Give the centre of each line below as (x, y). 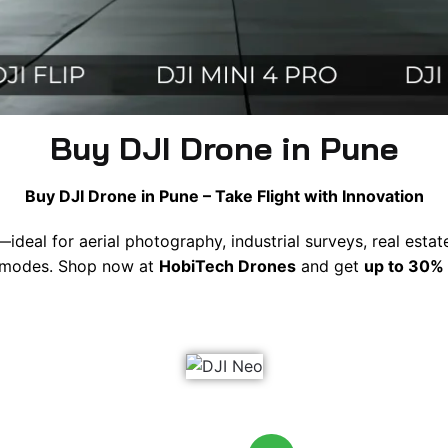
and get (330, 265)
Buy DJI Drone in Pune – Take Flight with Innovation (224, 196)
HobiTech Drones (227, 265)
